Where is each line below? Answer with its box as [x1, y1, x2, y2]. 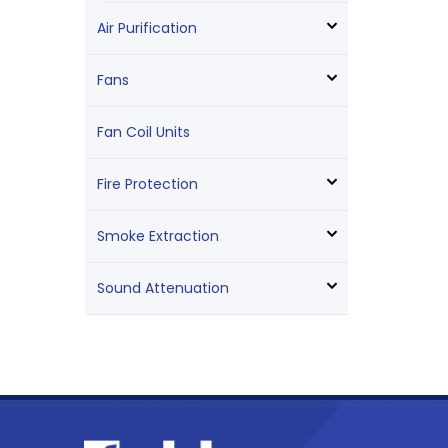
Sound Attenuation [96, 278, 229, 298]
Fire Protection [96, 174, 198, 194]
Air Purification [96, 18, 197, 38]
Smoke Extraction [96, 226, 219, 246]
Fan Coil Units [96, 122, 190, 142]
